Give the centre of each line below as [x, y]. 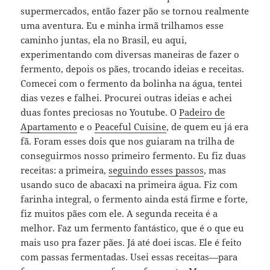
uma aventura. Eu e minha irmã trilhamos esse [122, 25]
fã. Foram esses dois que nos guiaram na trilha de [128, 141]
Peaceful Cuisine [131, 126]
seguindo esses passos [156, 170]
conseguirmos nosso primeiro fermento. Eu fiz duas [133, 155]
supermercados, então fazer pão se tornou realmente [135, 11]
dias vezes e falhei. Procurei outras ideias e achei [127, 97]
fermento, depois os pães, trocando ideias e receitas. [133, 68]
